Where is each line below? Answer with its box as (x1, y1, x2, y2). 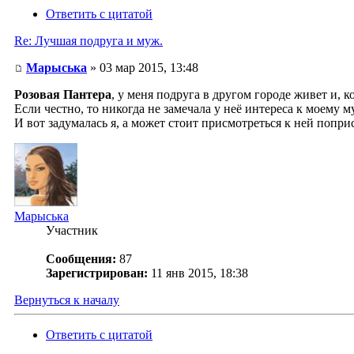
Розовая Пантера (14, 88, 111, 102)
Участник (46, 224, 98, 238)
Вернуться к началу (14, 293, 119, 307)
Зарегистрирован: (46, 266, 148, 281)
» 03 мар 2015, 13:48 (87, 61, 198, 75)
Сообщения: (46, 252, 116, 266)
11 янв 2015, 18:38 (151, 266, 248, 281)
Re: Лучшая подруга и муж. (14, 34, 163, 48)
